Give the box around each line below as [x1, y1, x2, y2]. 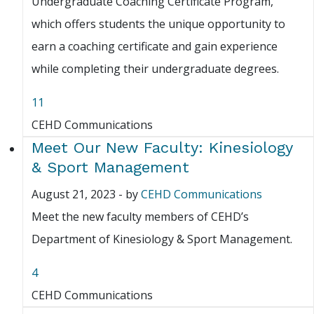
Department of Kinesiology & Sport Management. [32, 231, 292, 247]
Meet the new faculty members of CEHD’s [32, 209, 249, 225]
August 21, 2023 [32, 186, 116, 203]
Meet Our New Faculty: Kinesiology [32, 139, 292, 157]
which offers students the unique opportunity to [32, 16, 285, 32]
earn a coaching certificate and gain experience [32, 39, 278, 55]
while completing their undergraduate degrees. [32, 61, 279, 77]
